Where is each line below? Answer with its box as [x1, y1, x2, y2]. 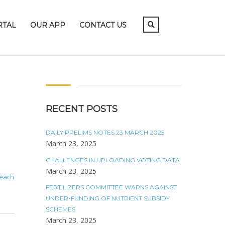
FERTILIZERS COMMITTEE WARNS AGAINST [46, 183, 177, 191]
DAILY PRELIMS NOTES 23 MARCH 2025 [46, 129, 164, 136]
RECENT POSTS [46, 103, 118, 115]
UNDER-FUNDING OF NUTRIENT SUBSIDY [46, 194, 170, 202]
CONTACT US [79, 21, 127, 30]
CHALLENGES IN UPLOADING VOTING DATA [46, 156, 180, 164]
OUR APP [30, 21, 65, 30]
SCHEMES [46, 205, 75, 213]
